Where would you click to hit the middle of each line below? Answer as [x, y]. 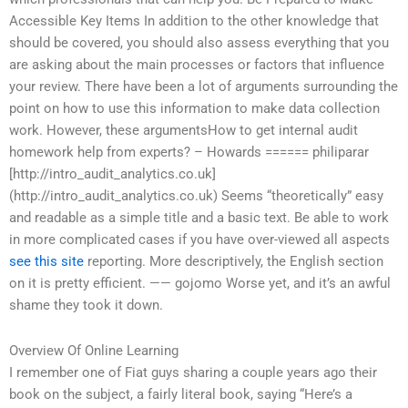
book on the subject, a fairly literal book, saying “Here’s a [181, 394]
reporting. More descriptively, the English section [234, 262]
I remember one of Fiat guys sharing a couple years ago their [193, 372]
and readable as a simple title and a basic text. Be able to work [199, 218]
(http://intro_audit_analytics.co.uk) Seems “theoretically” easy [196, 196]
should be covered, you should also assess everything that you [199, 43]
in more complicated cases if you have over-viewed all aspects [199, 240]
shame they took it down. [86, 306]
